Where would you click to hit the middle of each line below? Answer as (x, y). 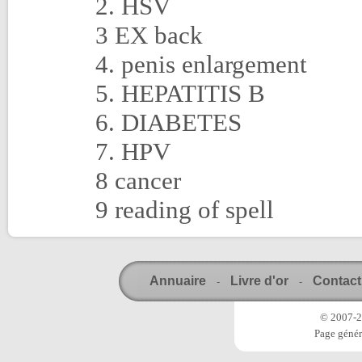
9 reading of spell (185, 210)
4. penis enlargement (201, 64)
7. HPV (133, 152)
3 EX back (149, 35)
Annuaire (177, 281)
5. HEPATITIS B (180, 93)
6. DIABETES (168, 122)
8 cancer (138, 181)
